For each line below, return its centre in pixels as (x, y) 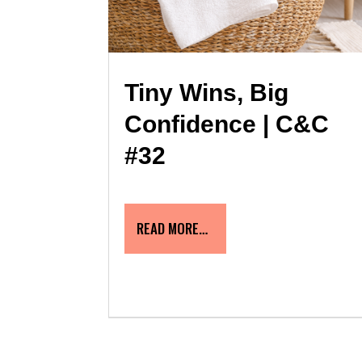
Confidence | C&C (227, 124)
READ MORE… (173, 229)
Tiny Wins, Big (207, 93)
